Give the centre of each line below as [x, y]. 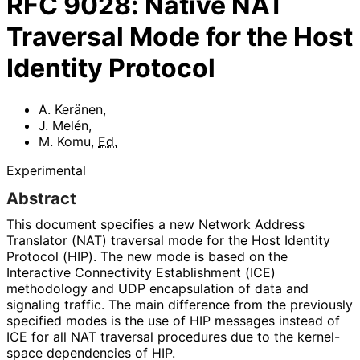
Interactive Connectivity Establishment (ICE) [141, 272]
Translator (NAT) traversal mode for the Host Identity [168, 240]
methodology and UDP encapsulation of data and [157, 288]
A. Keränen [71, 109]
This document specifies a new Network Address [155, 224]
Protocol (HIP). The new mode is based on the [147, 256]
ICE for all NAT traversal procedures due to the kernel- [173, 336]
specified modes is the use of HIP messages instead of [173, 320]
